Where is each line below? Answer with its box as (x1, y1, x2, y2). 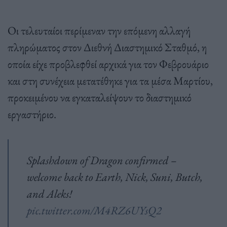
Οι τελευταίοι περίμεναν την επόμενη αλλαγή (8, 23, 191, 39)
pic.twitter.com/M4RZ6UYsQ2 (27, 203, 162, 218)
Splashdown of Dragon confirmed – (27, 153, 177, 168)
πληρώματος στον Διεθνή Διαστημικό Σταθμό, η (8, 40, 207, 55)
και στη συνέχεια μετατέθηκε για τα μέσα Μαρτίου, (8, 73, 213, 89)
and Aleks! (27, 186, 72, 202)
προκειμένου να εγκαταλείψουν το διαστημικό (8, 90, 192, 105)
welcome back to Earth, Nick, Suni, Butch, (27, 169, 203, 185)
